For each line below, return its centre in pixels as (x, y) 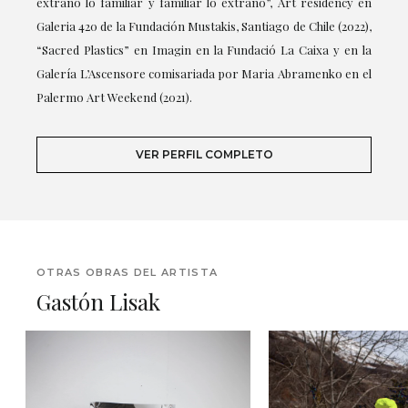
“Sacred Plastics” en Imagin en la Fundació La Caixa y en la (204, 49)
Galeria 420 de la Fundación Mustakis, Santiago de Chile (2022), (204, 25)
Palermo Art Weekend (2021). (114, 97)
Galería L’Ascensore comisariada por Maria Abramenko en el (204, 73)
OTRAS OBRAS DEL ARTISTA (127, 272)
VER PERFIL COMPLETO (204, 154)
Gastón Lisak (98, 301)
